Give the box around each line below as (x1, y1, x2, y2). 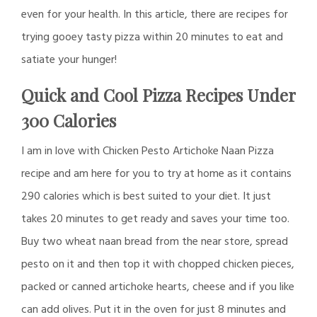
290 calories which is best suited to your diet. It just (21, 188, 271, 206)
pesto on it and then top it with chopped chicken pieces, (21, 255, 294, 274)
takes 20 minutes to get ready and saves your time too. (21, 210, 289, 229)
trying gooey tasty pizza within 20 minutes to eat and (21, 28, 283, 47)
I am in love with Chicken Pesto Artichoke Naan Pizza (21, 142, 274, 161)
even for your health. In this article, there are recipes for (21, 6, 288, 24)
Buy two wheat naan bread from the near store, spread (21, 233, 288, 251)
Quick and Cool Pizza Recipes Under (21, 83, 296, 106)
